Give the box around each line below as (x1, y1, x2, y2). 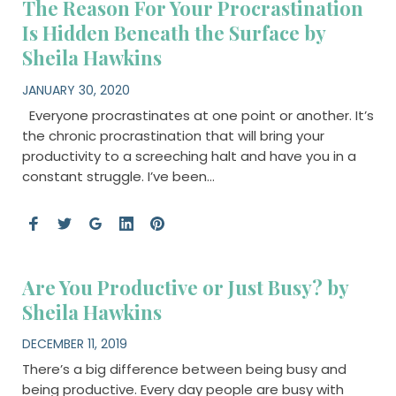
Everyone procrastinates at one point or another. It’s (21, 105, 374, 125)
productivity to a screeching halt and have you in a (21, 146, 356, 165)
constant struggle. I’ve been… (21, 166, 215, 186)
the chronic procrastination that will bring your (21, 126, 324, 145)
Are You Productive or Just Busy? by (21, 273, 348, 301)
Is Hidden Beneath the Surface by (21, 19, 325, 46)
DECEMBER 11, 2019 (21, 335, 127, 354)
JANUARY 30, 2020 (21, 80, 130, 99)
